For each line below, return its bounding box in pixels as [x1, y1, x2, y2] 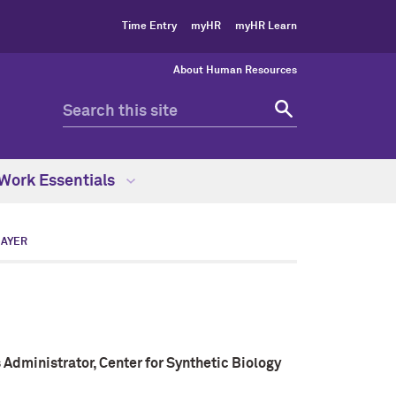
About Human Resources [173, 65, 297, 76]
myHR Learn [235, 21, 297, 32]
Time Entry [122, 21, 177, 32]
